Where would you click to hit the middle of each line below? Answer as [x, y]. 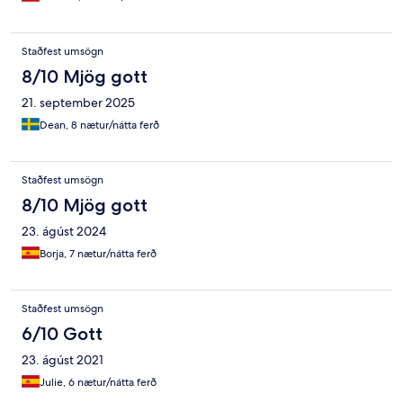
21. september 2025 [78, 102]
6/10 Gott [62, 333]
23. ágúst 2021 [63, 359]
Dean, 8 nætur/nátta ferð [99, 125]
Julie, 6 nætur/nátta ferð [98, 382]
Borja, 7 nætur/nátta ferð [98, 253]
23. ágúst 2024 [64, 231]
